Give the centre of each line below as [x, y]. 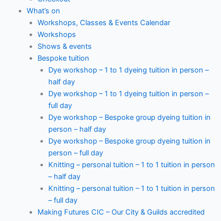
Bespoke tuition [63, 58]
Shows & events [64, 46]
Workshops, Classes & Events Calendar [104, 22]
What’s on [43, 11]
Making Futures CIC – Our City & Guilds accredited [121, 212]
